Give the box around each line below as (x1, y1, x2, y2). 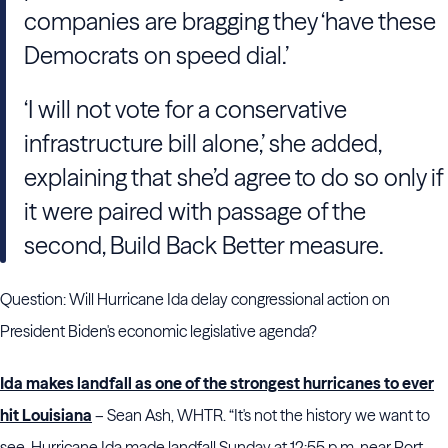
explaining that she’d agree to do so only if (24, 163, 443, 192)
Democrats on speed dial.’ (24, 41, 289, 70)
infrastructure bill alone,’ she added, (24, 129, 381, 158)
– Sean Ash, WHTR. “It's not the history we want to (92, 405, 430, 425)
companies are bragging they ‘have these (24, 7, 436, 36)
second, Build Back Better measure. (24, 231, 384, 260)
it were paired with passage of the (24, 197, 366, 226)
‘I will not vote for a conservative (24, 95, 347, 124)
